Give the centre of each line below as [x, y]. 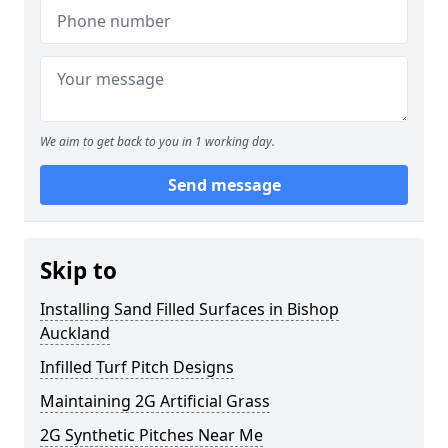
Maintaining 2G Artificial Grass [155, 401]
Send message [224, 185]
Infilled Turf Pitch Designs [137, 367]
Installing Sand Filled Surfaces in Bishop [189, 309]
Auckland [75, 333]
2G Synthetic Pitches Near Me [151, 435]
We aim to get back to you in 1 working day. [157, 141]
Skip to [78, 270]
